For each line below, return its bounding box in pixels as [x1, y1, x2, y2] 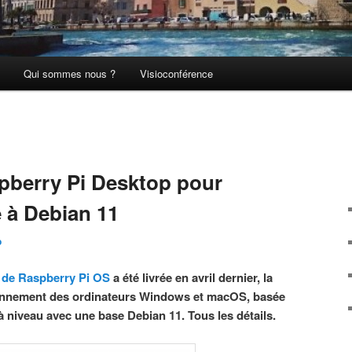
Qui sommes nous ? [23, 66, 115, 82]
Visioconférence [140, 66, 214, 82]
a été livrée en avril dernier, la [110, 268, 273, 286]
